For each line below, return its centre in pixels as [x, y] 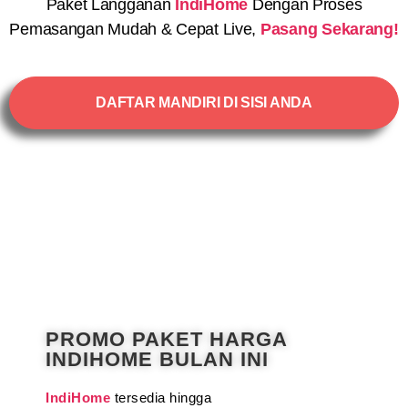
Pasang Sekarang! [329, 30]
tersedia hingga [163, 398]
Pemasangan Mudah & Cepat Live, [135, 30]
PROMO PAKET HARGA [166, 340]
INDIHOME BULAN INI [157, 360]
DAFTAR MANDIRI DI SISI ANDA [204, 103]
